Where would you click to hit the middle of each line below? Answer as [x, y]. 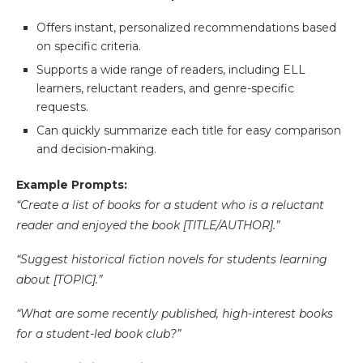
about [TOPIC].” [59, 280]
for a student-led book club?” [98, 334]
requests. [62, 107]
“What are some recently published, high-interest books [175, 314]
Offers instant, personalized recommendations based [186, 28]
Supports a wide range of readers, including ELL [171, 70]
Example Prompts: [72, 185]
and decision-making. [96, 149]
